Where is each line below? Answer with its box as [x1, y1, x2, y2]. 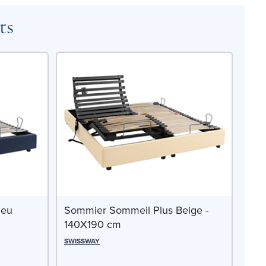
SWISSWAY [64, 236, 100, 246]
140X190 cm [64, 217, 121, 233]
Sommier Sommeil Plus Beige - [64, 202, 208, 218]
